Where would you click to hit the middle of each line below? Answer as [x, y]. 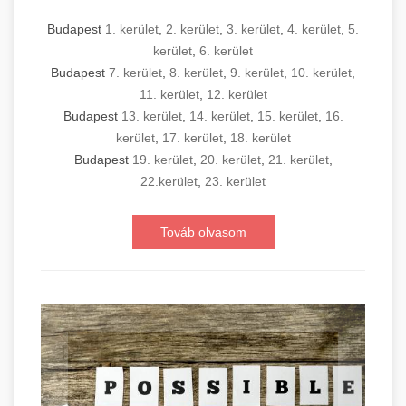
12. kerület [237, 95]
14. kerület [219, 116]
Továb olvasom [203, 232]
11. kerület [169, 95]
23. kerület [235, 182]
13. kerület [151, 116]
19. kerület [162, 160]
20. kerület [230, 160]
